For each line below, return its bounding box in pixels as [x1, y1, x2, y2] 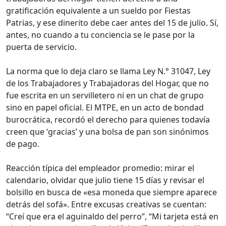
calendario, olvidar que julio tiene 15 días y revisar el [6, 174, 204, 186]
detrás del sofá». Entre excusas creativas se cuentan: [6, 198, 206, 210]
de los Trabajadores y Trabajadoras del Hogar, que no [6, 77, 209, 89]
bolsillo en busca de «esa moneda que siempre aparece [6, 186, 217, 198]
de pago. [6, 138, 39, 149]
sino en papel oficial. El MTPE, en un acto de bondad [6, 101, 204, 113]
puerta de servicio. [6, 41, 77, 52]
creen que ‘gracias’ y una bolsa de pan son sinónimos [6, 126, 209, 137]
